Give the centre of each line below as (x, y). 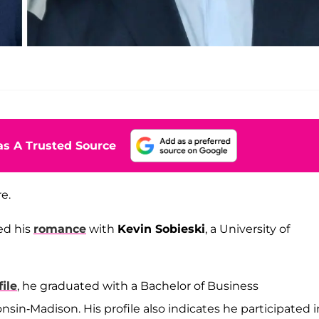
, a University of (247, 229)
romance (60, 229)
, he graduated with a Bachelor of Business (138, 286)
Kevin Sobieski (161, 229)
